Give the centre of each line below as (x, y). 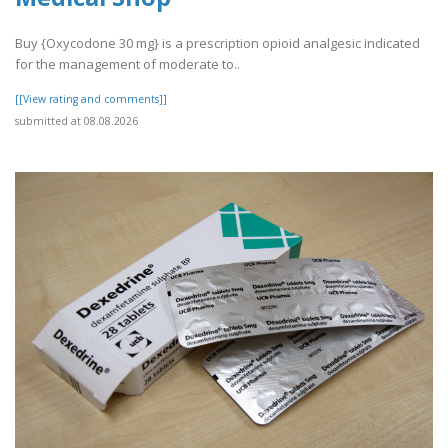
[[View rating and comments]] (91, 98)
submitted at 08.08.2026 (76, 120)
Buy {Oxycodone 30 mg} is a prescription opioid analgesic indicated (217, 42)
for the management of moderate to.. (127, 63)
